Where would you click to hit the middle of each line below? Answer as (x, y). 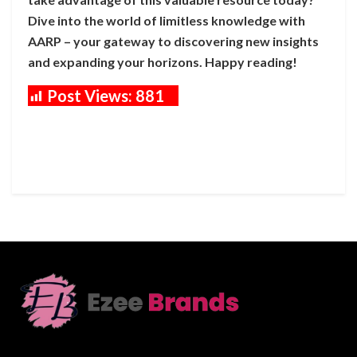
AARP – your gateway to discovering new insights (173, 41)
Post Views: (90, 95)
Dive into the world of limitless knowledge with (167, 20)
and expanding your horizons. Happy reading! (163, 61)
